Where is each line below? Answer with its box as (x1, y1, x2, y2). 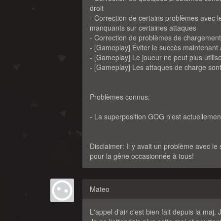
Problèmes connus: (90, 92, 150, 102)
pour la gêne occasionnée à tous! (90, 151, 194, 161)
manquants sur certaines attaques (90, 23, 196, 33)
